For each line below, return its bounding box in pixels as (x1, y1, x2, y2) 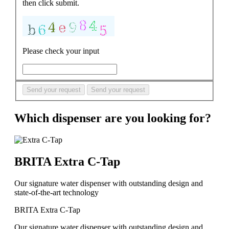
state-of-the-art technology (14, 188, 99, 197)
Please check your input (22, 46, 99, 55)
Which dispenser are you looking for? (14, 111, 211, 125)
